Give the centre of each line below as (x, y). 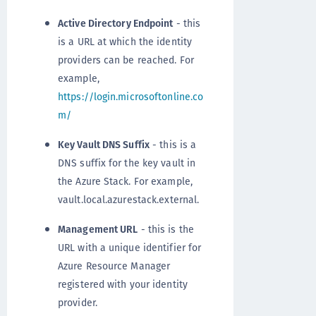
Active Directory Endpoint (116, 23)
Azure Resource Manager (114, 266)
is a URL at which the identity (125, 42)
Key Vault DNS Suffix (104, 145)
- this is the (166, 229)
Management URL (98, 229)
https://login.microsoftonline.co (131, 97)
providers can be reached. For (126, 60)
